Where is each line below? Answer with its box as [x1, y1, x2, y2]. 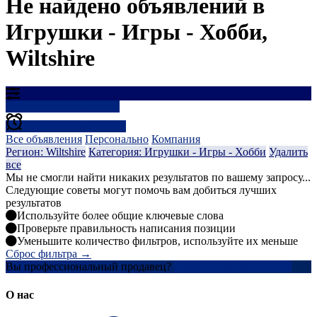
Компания [151, 133, 200, 146]
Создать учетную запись [174, 260, 292, 273]
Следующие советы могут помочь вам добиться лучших [6, 184, 277, 197]
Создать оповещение [25, 120, 126, 133]
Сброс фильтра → [6, 248, 91, 260]
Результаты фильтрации [6, 100, 120, 113]
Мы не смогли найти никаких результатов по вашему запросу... [6, 171, 311, 184]
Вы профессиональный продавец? [6, 260, 171, 273]
